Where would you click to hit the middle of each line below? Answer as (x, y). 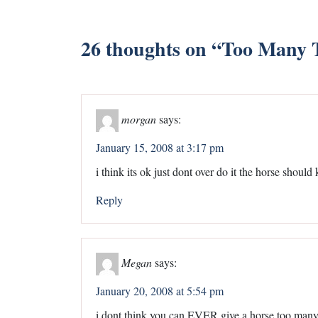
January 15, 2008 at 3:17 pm (160, 147)
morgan (139, 119)
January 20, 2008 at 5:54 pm (160, 290)
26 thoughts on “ (151, 48)
